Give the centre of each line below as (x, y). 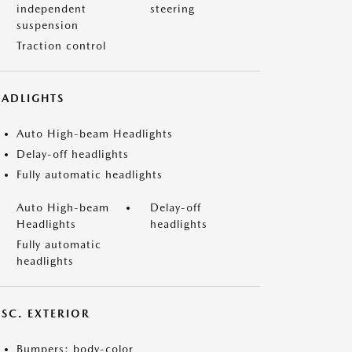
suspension (48, 25)
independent (51, 9)
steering (172, 9)
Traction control (61, 46)
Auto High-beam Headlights (95, 134)
